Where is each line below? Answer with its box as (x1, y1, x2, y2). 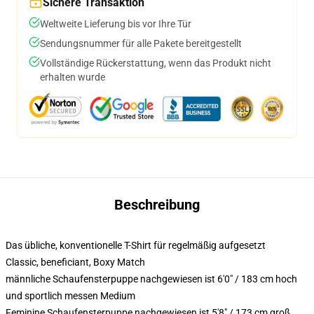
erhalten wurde (40, 71, 105, 83)
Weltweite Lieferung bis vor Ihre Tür (40, 18, 191, 29)
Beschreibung (114, 196, 200, 213)
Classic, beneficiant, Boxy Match (6, 257, 145, 268)
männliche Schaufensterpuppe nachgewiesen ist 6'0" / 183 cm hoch (6, 273, 297, 285)
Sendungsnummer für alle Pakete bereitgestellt (40, 38, 242, 49)
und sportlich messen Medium (6, 290, 135, 301)
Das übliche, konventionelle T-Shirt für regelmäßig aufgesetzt (6, 240, 266, 251)
